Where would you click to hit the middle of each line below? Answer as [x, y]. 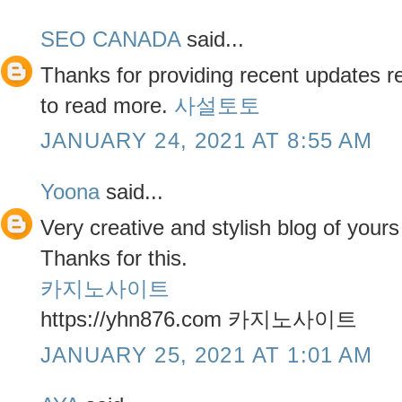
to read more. [107, 105]
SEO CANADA [110, 39]
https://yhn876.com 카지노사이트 [199, 319]
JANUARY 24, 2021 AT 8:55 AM [207, 141]
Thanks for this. [114, 258]
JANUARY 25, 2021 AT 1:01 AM [207, 354]
